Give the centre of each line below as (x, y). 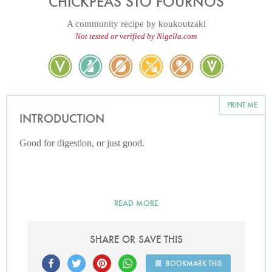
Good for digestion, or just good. (82, 143)
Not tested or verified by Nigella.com (136, 36)
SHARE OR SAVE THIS (136, 240)
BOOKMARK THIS (193, 263)
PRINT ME (242, 105)
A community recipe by (112, 24)
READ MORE (136, 203)
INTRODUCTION (62, 119)
